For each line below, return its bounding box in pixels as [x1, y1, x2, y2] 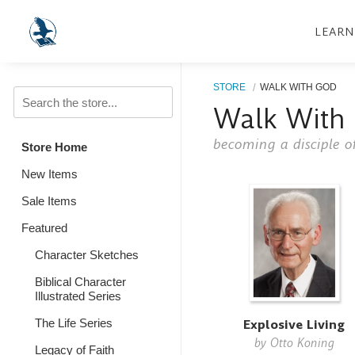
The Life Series [34, 316, 113, 330]
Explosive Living [243, 315, 345, 334]
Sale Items [21, 194, 77, 208]
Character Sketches [34, 248, 139, 261]
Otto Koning [269, 334, 334, 351]
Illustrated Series [34, 289, 121, 303]
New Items [21, 167, 78, 181]
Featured [21, 221, 67, 235]
